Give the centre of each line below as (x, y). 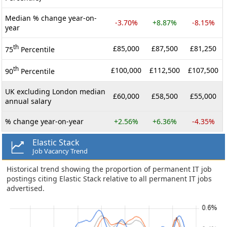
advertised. (26, 188)
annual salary (28, 101)
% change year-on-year (44, 121)
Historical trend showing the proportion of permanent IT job (109, 169)
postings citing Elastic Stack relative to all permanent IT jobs (109, 178)
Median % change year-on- (51, 18)
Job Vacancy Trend (60, 151)
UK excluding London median (55, 91)
